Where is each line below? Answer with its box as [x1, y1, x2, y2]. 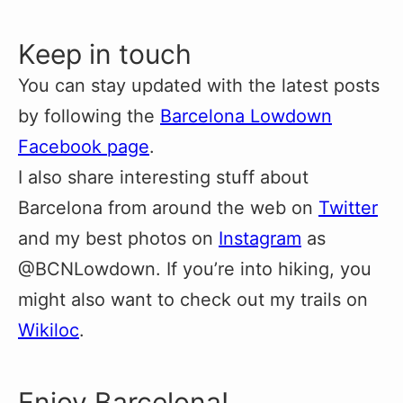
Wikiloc [18, 319, 79, 342]
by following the [18, 105, 160, 128]
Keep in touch [18, 38, 192, 71]
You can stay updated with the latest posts [18, 75, 380, 97]
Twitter [318, 197, 378, 219]
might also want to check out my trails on [18, 289, 368, 311]
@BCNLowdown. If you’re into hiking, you [18, 258, 372, 281]
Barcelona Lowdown [160, 105, 332, 128]
